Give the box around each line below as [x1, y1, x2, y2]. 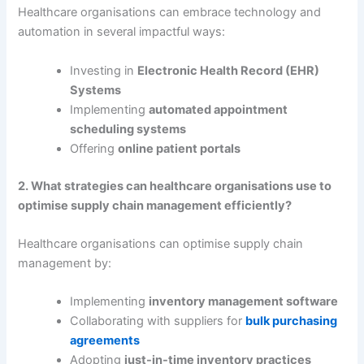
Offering [70, 141, 119, 156]
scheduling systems [70, 121, 187, 136]
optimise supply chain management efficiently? [18, 197, 292, 213]
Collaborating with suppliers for [70, 314, 246, 329]
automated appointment [149, 102, 288, 117]
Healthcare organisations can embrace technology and [18, 5, 322, 20]
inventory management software [149, 294, 339, 310]
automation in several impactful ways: [18, 24, 226, 40]
